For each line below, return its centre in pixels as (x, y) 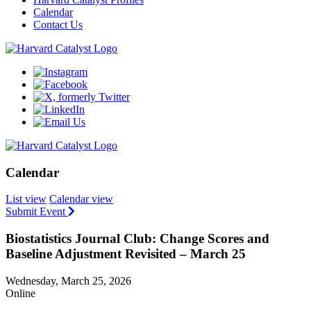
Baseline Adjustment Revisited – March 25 (126, 254)
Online (20, 293)
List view (26, 199)
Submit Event (37, 212)
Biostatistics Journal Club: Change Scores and (137, 239)
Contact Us (58, 25)
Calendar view (81, 199)
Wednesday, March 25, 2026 (68, 280)
